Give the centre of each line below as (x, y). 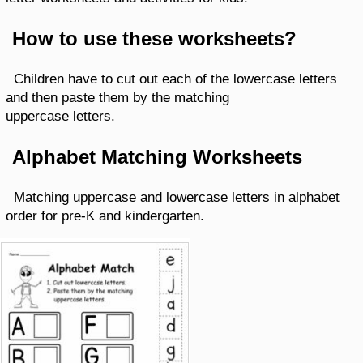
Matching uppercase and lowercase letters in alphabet (177, 197)
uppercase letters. (60, 116)
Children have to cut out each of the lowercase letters (175, 79)
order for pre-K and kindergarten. (105, 216)
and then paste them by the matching (117, 98)
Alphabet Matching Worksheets (157, 157)
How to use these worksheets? (154, 38)
